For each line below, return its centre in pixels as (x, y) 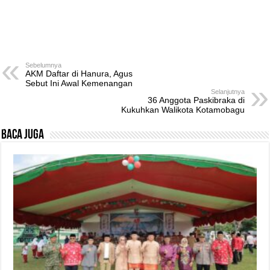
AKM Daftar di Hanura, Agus (79, 73)
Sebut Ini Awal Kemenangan (79, 83)
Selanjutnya (228, 91)
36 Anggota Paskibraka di (196, 100)
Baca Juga (23, 135)
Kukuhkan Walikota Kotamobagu (183, 109)
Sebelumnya (44, 65)
